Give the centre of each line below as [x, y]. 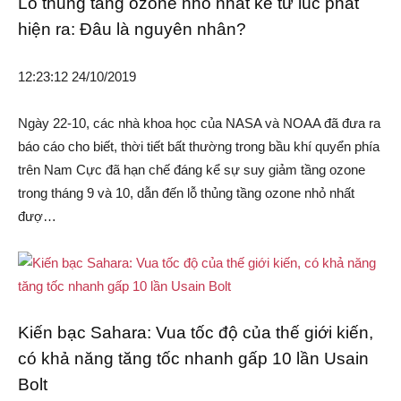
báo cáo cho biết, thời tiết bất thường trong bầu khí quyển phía [199, 147]
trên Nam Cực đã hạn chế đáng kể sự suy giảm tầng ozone [192, 170]
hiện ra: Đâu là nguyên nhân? [132, 30]
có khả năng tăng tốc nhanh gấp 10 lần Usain [193, 359]
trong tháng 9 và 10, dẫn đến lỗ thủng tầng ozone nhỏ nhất [186, 193]
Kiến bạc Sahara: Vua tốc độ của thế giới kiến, [196, 333]
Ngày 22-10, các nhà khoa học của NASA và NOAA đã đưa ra [199, 124]
